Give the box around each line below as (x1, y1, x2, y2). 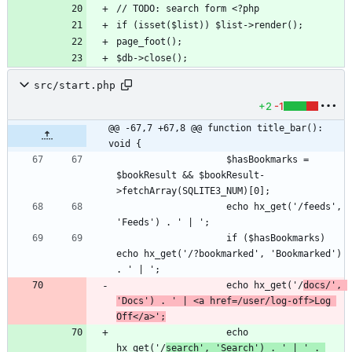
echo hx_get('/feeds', (116, 201, 226, 213)
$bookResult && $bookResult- (116, 170, 265, 181)
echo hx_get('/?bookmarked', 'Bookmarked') (116, 248, 342, 260)
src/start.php (34, 79, 115, 91)
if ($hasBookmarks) (116, 233, 226, 244)
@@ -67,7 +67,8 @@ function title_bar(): (108, 123, 323, 134)
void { (108, 138, 141, 150)
